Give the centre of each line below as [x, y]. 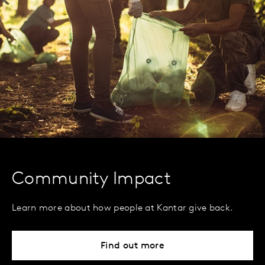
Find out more [132, 246]
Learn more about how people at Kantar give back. [123, 208]
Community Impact [91, 180]
